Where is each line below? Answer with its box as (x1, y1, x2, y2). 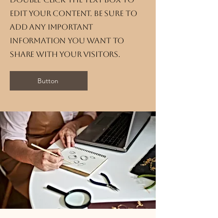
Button (37, 76, 58, 85)
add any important (10, 22, 93, 32)
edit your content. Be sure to (10, 9, 137, 18)
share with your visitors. (10, 50, 120, 59)
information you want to (10, 36, 125, 45)
